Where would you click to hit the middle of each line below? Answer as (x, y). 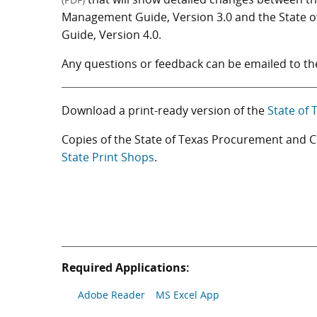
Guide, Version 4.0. (111, 35)
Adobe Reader (111, 295)
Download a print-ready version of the (165, 110)
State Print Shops (108, 157)
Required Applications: (126, 267)
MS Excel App (188, 295)
